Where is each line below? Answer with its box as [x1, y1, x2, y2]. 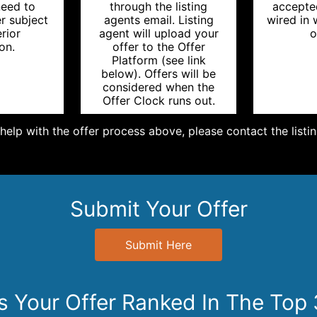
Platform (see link [111, 53, 206, 67]
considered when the [103, 80, 214, 94]
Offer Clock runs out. [102, 93, 215, 108]
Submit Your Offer [69, 196, 248, 221]
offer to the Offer [112, 40, 205, 54]
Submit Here [125, 238, 192, 252]
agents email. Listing [103, 13, 214, 27]
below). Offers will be [101, 67, 216, 81]
